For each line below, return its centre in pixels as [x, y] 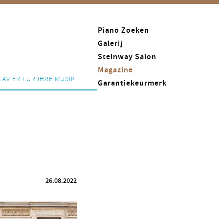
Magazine [115, 70]
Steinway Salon [127, 57]
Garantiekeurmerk [132, 83]
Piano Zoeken [123, 31]
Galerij [110, 44]
